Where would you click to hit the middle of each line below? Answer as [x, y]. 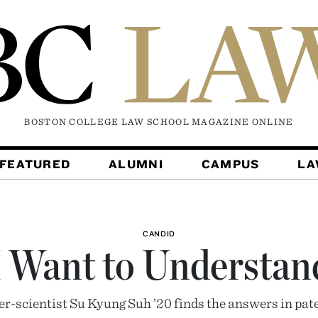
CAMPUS [230, 164]
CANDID [159, 234]
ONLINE [273, 122]
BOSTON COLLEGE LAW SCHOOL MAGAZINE [138, 122]
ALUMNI [136, 164]
